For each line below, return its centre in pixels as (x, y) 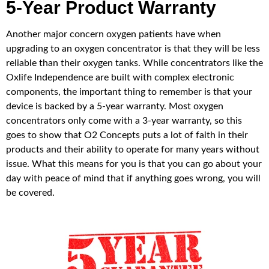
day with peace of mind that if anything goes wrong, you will (133, 178)
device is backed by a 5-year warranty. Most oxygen (115, 106)
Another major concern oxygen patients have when (113, 34)
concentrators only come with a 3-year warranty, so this (124, 120)
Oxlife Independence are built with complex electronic (120, 77)
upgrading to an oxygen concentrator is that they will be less (133, 48)
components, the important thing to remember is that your (129, 92)
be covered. (30, 192)
